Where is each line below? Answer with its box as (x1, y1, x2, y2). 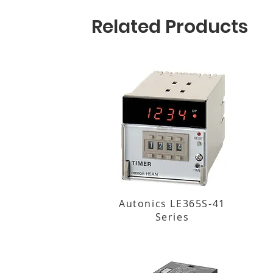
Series (155, 210, 190, 224)
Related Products (91, 14, 248, 40)
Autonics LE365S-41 (119, 197, 225, 210)
